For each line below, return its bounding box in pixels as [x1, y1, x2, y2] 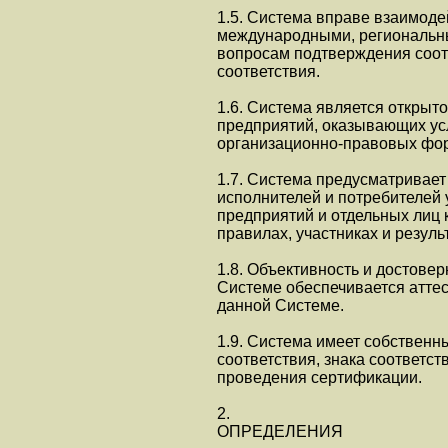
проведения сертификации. [217, 369, 422, 386]
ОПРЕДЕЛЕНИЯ [217, 423, 343, 440]
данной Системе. [217, 297, 344, 314]
